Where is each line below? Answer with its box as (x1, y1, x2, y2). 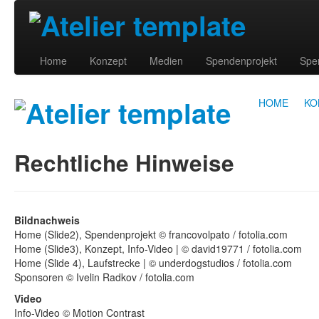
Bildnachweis (14, 213, 80, 228)
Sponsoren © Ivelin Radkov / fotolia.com (14, 270, 194, 285)
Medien (150, 53, 183, 68)
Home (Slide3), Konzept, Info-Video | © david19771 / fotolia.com (14, 241, 302, 256)
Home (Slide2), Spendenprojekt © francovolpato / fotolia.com (14, 227, 288, 242)
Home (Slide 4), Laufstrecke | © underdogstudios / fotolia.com (14, 256, 292, 271)
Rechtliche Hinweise (14, 147, 234, 179)
